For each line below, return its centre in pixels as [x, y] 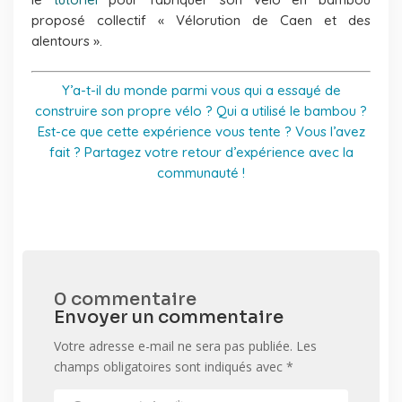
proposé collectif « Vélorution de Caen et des [201, 20]
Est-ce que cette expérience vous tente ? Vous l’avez [201, 131]
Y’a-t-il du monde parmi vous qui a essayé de [201, 90]
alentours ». [67, 40]
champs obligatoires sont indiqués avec [170, 366]
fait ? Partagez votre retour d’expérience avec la [201, 152]
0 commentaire [125, 299]
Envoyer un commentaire [169, 317]
